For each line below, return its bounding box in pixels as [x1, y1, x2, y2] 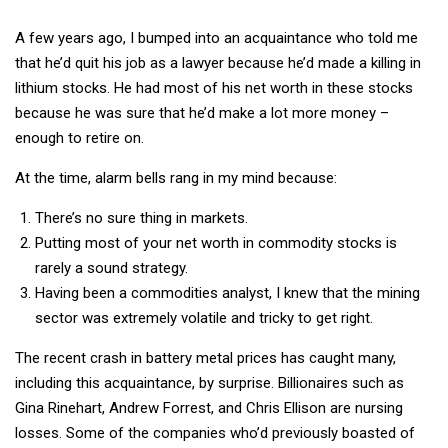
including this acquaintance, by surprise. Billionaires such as [15, 373, 404, 392]
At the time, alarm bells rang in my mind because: [15, 168, 337, 187]
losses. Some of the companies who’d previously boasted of [15, 423, 415, 442]
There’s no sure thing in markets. [35, 208, 248, 227]
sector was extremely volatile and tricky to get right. [35, 308, 373, 327]
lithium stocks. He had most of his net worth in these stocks [15, 78, 413, 97]
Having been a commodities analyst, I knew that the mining [35, 283, 420, 302]
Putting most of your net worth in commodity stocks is [35, 233, 397, 252]
